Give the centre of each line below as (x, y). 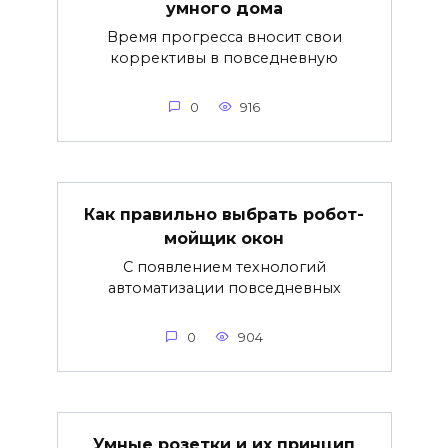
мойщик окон (224, 238)
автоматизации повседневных (224, 287)
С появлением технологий (224, 266)
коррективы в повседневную (224, 57)
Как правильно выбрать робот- (224, 214)
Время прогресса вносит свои (224, 36)
